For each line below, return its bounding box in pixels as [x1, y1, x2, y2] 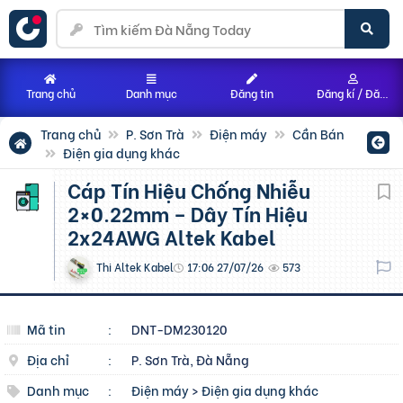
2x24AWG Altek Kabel [67, 222, 276, 251]
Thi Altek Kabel [96, 259, 174, 274]
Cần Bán [292, 123, 345, 143]
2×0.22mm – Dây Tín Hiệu [67, 199, 308, 228]
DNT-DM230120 [131, 319, 228, 338]
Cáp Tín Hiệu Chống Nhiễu [67, 175, 81, 204]
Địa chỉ [27, 350, 69, 369]
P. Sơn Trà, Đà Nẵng [131, 350, 250, 369]
